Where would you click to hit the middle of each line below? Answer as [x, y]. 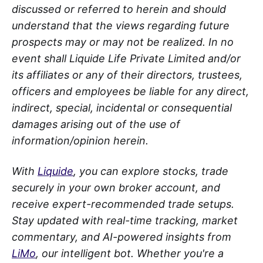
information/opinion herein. [80, 140]
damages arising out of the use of [96, 124]
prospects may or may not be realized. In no [123, 42]
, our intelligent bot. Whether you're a [130, 253]
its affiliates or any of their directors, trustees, [127, 75]
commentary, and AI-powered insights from [122, 237]
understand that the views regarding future [121, 25]
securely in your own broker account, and [116, 187]
